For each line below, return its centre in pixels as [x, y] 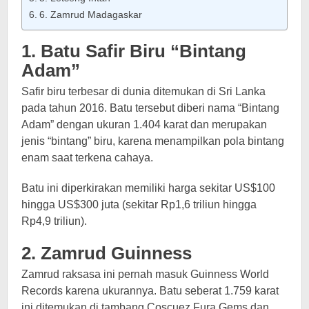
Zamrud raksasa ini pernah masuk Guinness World [145, 274]
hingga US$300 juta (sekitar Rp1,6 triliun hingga [139, 205]
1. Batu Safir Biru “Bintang [134, 51]
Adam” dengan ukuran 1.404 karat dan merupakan [144, 124]
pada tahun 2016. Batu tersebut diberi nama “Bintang [150, 108]
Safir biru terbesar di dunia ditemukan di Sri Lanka [143, 91]
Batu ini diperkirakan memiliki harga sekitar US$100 [148, 188]
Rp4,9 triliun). [54, 221]
